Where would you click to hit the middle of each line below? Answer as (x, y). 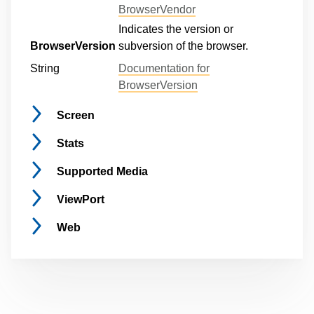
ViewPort (81, 199)
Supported (87, 171)
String (45, 68)
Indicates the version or (176, 29)
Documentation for (164, 68)
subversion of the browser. (183, 46)
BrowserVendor (157, 9)
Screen (76, 115)
